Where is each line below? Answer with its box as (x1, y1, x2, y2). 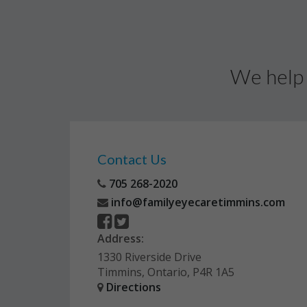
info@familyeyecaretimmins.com (108, 195, 285, 210)
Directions (106, 280, 161, 295)
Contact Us (97, 151, 167, 167)
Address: (97, 231, 144, 246)
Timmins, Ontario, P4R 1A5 (97, 265, 234, 280)
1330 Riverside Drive (97, 249, 201, 265)
